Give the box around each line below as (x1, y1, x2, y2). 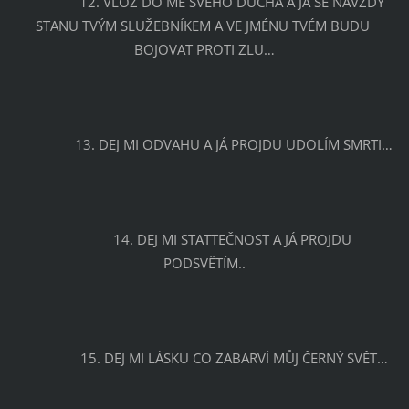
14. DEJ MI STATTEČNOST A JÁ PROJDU (54, 229, 113, 248)
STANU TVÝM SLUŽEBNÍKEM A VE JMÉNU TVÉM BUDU (36, 16, 370, 35)
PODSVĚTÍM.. (163, 253, 246, 272)
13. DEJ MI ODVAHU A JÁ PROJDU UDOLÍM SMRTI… (75, 134, 393, 153)
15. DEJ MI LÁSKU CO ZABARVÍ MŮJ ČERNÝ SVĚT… (79, 348, 388, 367)
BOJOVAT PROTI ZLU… (134, 39, 275, 58)
